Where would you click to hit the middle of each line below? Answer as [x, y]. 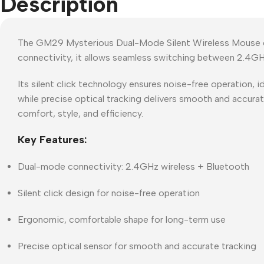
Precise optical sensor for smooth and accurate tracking [137, 246]
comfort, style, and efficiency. [80, 113]
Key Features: [52, 139]
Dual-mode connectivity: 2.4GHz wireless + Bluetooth [133, 166]
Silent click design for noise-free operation [109, 193]
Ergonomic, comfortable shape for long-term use [122, 219]
